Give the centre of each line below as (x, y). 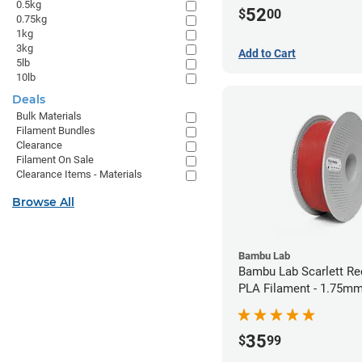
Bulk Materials (49, 116)
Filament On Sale (55, 160)
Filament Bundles (56, 130)
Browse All (43, 202)
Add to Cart (267, 53)
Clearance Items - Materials (79, 174)
